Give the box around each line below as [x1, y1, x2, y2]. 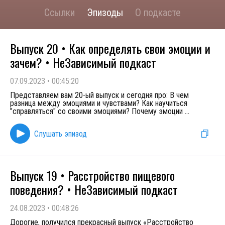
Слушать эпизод [34, 129, 87, 139]
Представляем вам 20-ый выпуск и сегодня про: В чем [10, 90, 189, 100]
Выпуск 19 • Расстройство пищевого [10, 166, 175, 184]
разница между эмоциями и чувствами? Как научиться [10, 98, 187, 108]
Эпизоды [87, 7, 123, 19]
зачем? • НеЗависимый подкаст [10, 53, 156, 71]
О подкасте [135, 7, 181, 19]
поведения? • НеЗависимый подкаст [10, 180, 178, 198]
